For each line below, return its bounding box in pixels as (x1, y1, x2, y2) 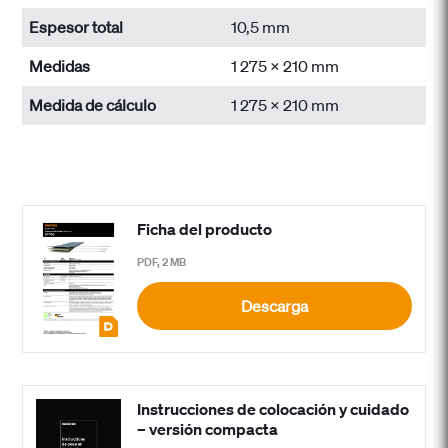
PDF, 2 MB (137, 254, 187, 271)
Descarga (241, 296, 308, 317)
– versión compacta (137, 418, 279, 439)
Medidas (29, 56, 91, 77)
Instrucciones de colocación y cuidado (137, 398, 410, 419)
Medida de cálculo (29, 95, 157, 116)
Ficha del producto (137, 219, 273, 240)
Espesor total (29, 17, 124, 38)
